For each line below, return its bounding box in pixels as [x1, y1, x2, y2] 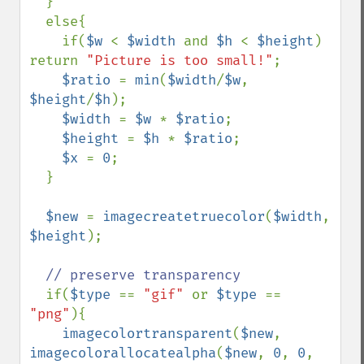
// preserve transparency [45, 266, 240, 284]
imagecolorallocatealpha [29, 344, 216, 362]
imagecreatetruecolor [102, 208, 265, 225]
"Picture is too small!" [86, 52, 273, 69]
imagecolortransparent [62, 325, 232, 342]
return [29, 52, 86, 69]
